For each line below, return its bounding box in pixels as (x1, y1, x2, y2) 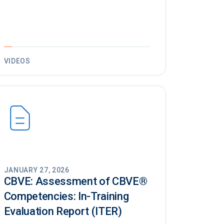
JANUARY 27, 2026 (3, 166, 69, 174)
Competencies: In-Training (3, 190, 129, 203)
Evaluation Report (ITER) (3, 205, 122, 218)
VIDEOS (3, 57, 30, 65)
